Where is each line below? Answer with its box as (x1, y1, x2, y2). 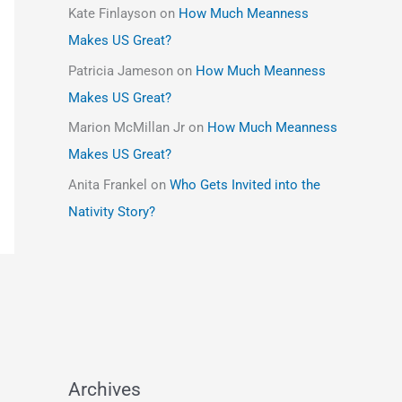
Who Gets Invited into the (170, 177, 320, 193)
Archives (68, 379, 141, 400)
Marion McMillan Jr (68, 119, 185, 136)
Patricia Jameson (68, 62, 173, 79)
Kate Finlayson (68, 4, 156, 22)
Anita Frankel (68, 177, 147, 193)
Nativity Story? (68, 204, 155, 220)
